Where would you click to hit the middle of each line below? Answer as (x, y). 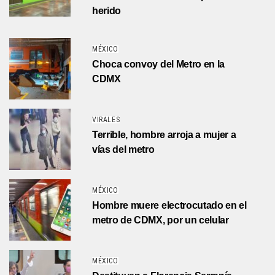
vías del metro (123, 150)
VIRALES (106, 120)
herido (107, 11)
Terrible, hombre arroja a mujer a (164, 135)
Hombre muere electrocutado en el (169, 206)
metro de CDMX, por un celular (161, 220)
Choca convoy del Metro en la (159, 64)
